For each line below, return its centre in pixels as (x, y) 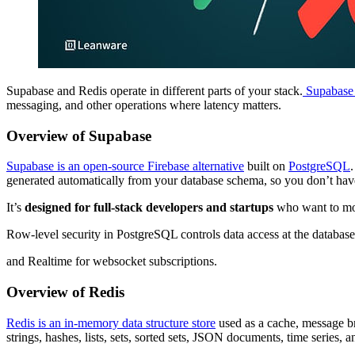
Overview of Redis (65, 292)
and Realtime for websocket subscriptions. (112, 261)
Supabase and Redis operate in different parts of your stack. (155, 90)
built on (266, 166)
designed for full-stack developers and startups (149, 208)
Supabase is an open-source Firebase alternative (125, 166)
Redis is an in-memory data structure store (111, 323)
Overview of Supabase (79, 136)
